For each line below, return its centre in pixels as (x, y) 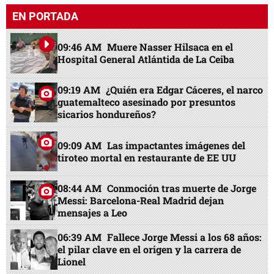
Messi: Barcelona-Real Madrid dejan (141, 200)
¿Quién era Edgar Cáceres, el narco (185, 90)
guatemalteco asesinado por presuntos (147, 102)
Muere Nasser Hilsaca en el (170, 47)
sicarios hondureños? (107, 114)
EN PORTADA (45, 17)
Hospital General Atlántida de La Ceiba (146, 59)
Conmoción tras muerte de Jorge (182, 188)
